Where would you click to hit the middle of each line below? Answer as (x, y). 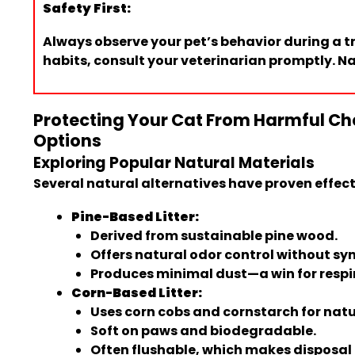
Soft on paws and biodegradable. (203, 331)
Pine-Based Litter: (135, 217)
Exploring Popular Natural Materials (174, 163)
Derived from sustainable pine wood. (214, 236)
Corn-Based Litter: (137, 293)
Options (67, 141)
